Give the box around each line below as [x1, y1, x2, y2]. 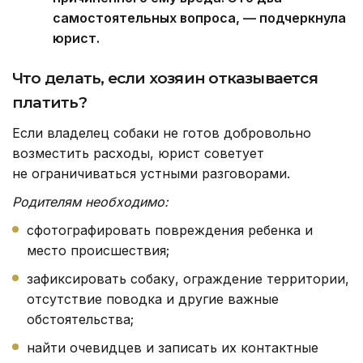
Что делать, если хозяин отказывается [12, 69, 318, 88]
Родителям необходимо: [12, 194, 169, 211]
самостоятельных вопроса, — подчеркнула [53, 10, 346, 27]
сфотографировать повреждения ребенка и [27, 222, 313, 239]
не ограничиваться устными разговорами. [12, 165, 290, 182]
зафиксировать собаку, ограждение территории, [27, 271, 349, 288]
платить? [12, 93, 87, 113]
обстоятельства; [27, 311, 134, 328]
